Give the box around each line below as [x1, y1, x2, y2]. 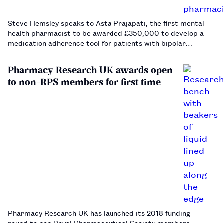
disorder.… [8, 47, 45, 58]
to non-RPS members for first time [8, 76, 161, 88]
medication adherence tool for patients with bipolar [8, 37, 186, 48]
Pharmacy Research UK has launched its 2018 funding [8, 207, 190, 218]
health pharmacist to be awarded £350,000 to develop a [8, 27, 204, 38]
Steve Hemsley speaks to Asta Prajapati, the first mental [8, 17, 204, 28]
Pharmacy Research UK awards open [8, 64, 173, 76]
